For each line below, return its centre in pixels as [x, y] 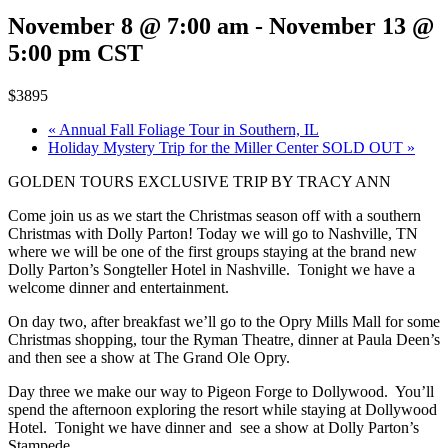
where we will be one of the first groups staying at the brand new [212, 251]
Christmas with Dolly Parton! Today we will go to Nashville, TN [213, 233]
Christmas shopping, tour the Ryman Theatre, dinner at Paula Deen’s [224, 339]
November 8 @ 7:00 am [128, 25]
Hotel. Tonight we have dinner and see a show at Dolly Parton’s [213, 427]
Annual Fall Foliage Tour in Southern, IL [187, 129]
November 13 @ [351, 25]
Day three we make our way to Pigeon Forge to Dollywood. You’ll [221, 391]
